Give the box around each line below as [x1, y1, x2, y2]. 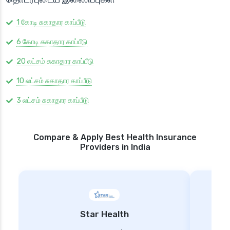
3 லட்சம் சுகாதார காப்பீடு [16, 96, 89, 105]
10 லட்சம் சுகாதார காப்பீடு [16, 76, 92, 86]
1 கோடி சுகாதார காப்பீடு [16, 18, 86, 27]
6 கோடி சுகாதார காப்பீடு [16, 37, 87, 47]
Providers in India [80, 142, 150, 152]
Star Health [80, 209, 129, 220]
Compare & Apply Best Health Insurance [33, 132, 197, 143]
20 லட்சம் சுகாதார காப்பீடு [16, 57, 93, 66]
